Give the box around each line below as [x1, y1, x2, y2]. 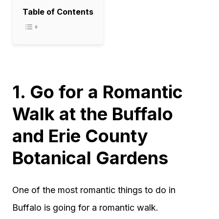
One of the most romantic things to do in [12, 185, 175, 195]
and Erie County [12, 125, 148, 147]
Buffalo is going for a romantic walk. [12, 202, 158, 213]
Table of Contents [22, 7, 93, 17]
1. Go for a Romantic [12, 81, 183, 103]
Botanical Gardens [12, 147, 168, 169]
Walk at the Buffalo [12, 103, 173, 125]
